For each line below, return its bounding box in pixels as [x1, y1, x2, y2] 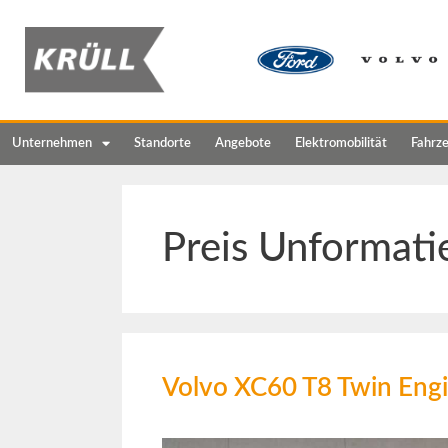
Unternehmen [12, 136, 92, 150]
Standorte [134, 136, 191, 150]
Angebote [215, 136, 271, 150]
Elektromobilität [295, 136, 387, 150]
